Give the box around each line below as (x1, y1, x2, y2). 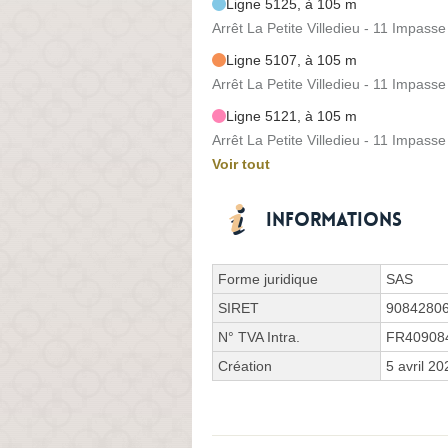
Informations (266, 207, 402, 232)
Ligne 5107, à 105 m (226, 51, 357, 68)
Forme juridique (218, 270, 318, 287)
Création (218, 357, 272, 374)
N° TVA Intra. (218, 328, 300, 345)
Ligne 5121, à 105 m (226, 107, 357, 124)
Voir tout (212, 155, 270, 172)
